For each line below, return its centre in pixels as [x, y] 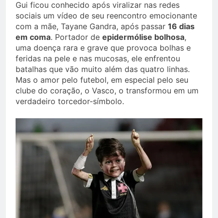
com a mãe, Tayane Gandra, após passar [92, 27]
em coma [33, 37]
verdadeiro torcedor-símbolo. [70, 101]
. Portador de [76, 37]
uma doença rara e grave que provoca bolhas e [103, 48]
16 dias [181, 27]
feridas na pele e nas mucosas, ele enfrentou [98, 59]
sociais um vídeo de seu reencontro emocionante [106, 16]
